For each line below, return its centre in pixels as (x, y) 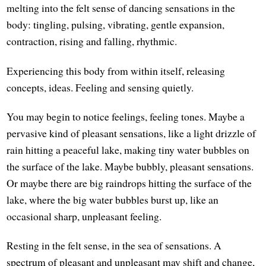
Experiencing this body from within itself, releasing (116, 70)
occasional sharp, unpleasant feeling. (84, 216)
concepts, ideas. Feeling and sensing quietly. (100, 87)
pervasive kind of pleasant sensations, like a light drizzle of (132, 133)
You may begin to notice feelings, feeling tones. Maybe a (126, 116)
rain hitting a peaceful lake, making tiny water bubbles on (128, 149)
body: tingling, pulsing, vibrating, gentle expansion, (116, 25)
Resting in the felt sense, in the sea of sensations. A (114, 245)
